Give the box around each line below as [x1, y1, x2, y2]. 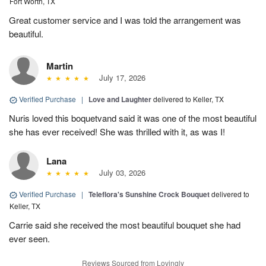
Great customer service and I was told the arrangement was [9, 14, 241, 27]
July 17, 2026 [94, 72, 145, 84]
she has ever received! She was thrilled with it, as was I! [9, 125, 225, 138]
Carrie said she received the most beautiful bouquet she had [9, 218, 240, 232]
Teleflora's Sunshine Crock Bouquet [88, 189, 210, 200]
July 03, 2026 [94, 167, 145, 179]
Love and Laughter [88, 94, 151, 105]
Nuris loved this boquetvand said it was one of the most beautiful [9, 112, 256, 125]
